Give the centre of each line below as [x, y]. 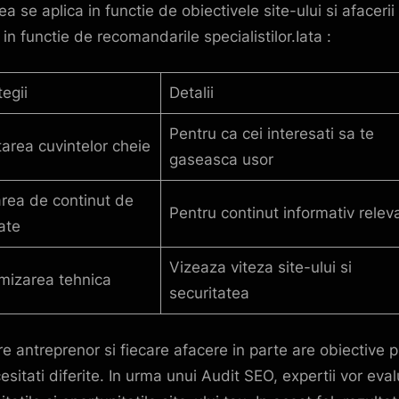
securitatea [209, 293]
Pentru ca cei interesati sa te [271, 134]
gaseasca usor [221, 160]
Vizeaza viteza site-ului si [260, 268]
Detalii [191, 93]
